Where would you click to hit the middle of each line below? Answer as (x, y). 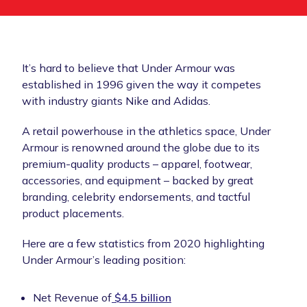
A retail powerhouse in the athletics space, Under (146, 131)
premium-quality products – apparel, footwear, (137, 164)
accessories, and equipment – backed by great (138, 181)
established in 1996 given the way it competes (142, 85)
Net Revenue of (72, 298)
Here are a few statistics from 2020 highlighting (143, 244)
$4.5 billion (142, 298)
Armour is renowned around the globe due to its (141, 148)
